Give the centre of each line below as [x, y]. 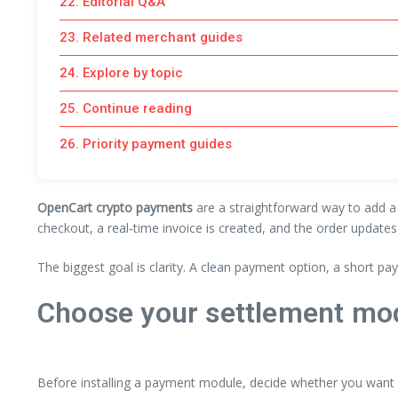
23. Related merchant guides [151, 37]
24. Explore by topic [121, 72]
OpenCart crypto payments [115, 207]
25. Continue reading [126, 108]
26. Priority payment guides [146, 143]
